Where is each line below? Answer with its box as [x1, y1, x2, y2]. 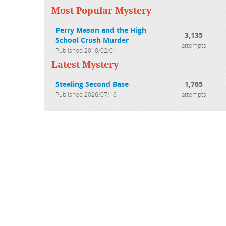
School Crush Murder [55, 35, 129, 45]
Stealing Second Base [55, 79, 129, 89]
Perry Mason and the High [55, 25, 146, 35]
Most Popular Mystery [51, 6, 151, 16]
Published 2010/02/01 [55, 46, 117, 55]
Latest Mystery [51, 60, 119, 70]
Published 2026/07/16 [55, 90, 117, 99]
